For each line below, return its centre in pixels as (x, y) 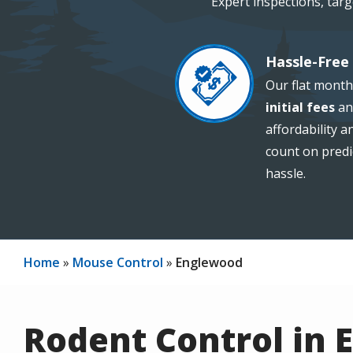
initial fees (300, 107)
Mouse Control (118, 262)
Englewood (209, 262)
